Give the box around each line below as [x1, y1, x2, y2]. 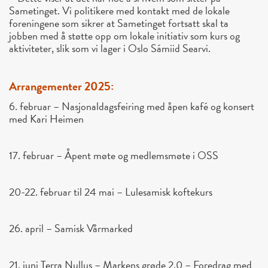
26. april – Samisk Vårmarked [9, 220, 133, 237]
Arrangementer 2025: [9, 77, 114, 96]
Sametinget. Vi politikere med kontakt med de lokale [9, 2, 230, 19]
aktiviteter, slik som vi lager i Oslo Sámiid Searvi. [9, 40, 211, 57]
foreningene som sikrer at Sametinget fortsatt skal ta [9, 15, 229, 32]
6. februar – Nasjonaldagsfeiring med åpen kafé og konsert [9, 98, 254, 115]
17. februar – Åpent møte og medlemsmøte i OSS [9, 147, 218, 164]
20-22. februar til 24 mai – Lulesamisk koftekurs [9, 184, 212, 200]
